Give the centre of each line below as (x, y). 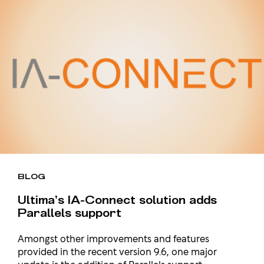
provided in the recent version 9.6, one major (117, 251)
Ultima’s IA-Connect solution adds (117, 200)
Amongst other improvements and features (113, 238)
